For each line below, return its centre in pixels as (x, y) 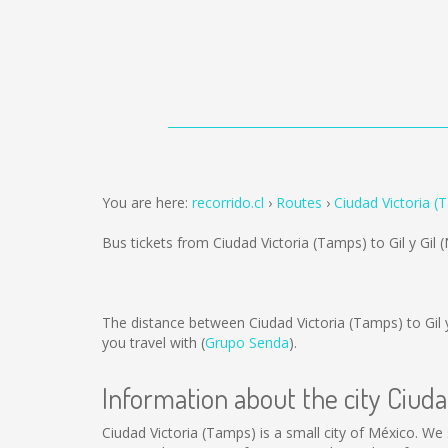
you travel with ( (153, 342)
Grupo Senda (247, 342)
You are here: (147, 202)
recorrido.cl (228, 202)
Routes (299, 202)
